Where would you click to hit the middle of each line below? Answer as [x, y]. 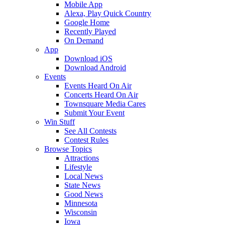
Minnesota [81, 203]
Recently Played [90, 31]
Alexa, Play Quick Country [108, 13]
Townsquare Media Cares [105, 104]
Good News [84, 194]
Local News [84, 176]
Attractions [82, 158]
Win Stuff [60, 122]
